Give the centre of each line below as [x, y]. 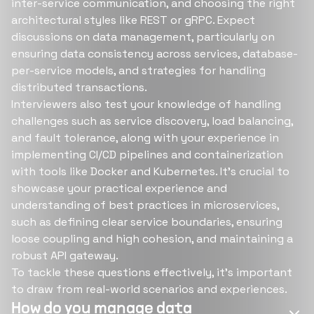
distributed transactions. [79, 87]
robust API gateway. [65, 255]
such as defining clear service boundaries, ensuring [147, 222]
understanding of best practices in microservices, [145, 205]
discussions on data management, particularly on [143, 37]
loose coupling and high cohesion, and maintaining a [152, 239]
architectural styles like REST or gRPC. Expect [133, 20]
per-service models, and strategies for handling [138, 70]
